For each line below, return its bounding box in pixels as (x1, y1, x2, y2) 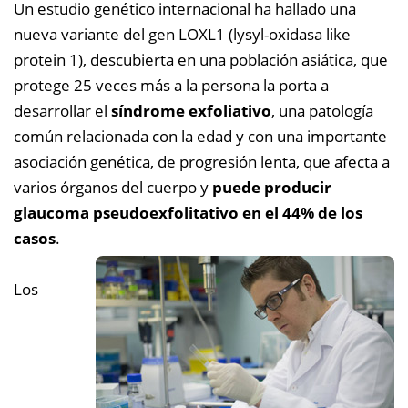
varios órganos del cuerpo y (14, 177, 209, 198)
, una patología (271, 100, 373, 121)
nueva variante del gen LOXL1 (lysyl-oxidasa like (14, 24, 351, 45)
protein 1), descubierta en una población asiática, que (14, 49, 388, 70)
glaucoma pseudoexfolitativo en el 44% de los (14, 202, 362, 223)
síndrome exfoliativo (111, 100, 271, 121)
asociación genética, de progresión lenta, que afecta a (14, 151, 390, 172)
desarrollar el (14, 100, 111, 121)
